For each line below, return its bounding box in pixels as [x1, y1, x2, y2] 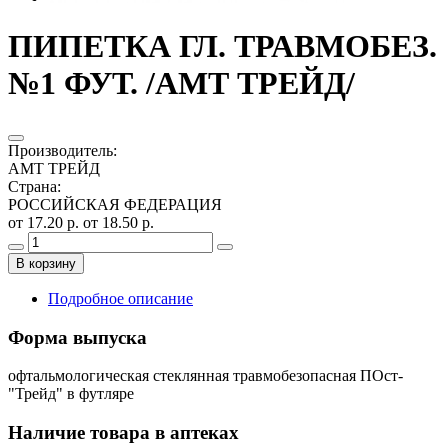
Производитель [8, 141, 113, 159]
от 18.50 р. [83, 213, 154, 231]
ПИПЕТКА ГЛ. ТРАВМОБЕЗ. [8, 28, 437, 65]
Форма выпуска [8, 326, 147, 348]
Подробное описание [48, 289, 193, 307]
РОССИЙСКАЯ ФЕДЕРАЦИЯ [8, 195, 222, 213]
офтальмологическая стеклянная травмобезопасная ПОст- [8, 367, 403, 385]
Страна [8, 177, 57, 195]
